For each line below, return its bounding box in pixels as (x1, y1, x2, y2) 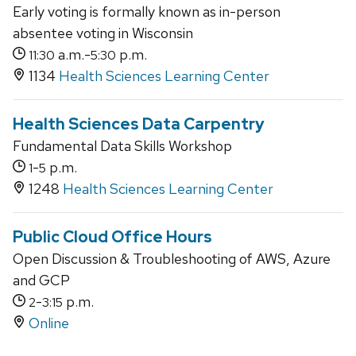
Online (29, 314, 69, 333)
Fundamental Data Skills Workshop (13, 137, 232, 156)
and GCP (13, 271, 70, 290)
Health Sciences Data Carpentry (13, 114, 265, 135)
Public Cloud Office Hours (13, 226, 212, 248)
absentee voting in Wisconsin (13, 24, 193, 43)
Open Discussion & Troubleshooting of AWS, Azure (13, 250, 331, 269)
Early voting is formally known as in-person (13, 2, 281, 21)
